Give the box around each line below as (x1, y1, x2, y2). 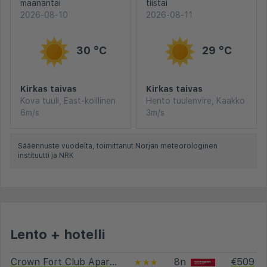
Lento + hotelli (10, 226, 105, 242)
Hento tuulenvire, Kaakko (146, 95, 245, 105)
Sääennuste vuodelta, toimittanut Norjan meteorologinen (18, 141, 218, 150)
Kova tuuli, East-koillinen (20, 95, 116, 105)
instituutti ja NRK (18, 151, 74, 160)
